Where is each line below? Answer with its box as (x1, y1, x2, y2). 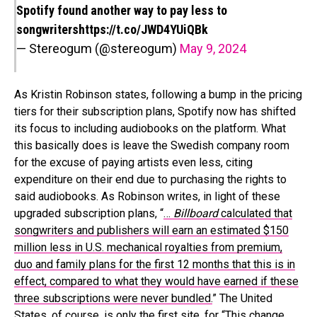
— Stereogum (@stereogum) (16, 40, 180, 56)
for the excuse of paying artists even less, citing (14, 155, 253, 169)
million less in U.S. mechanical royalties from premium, (14, 240, 282, 254)
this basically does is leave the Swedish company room (14, 138, 289, 152)
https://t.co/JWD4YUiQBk (79, 21, 208, 37)
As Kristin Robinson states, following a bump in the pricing (14, 87, 302, 101)
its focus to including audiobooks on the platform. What (14, 121, 286, 135)
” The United (212, 291, 272, 305)
